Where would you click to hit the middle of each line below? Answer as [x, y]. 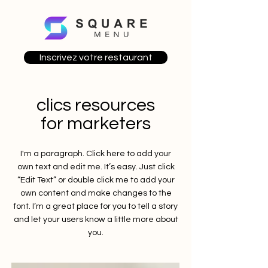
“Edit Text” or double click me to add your [96, 180]
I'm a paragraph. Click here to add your [96, 154]
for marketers [96, 124]
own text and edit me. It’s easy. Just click [96, 167]
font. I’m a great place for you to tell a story [96, 206]
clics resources [96, 105]
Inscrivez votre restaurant [96, 57]
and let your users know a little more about [96, 220]
